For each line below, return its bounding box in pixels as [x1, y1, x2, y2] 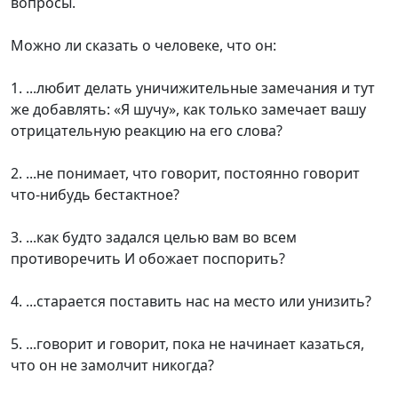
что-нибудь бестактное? [11, 185, 179, 205]
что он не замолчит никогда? [11, 355, 214, 376]
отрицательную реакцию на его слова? [11, 121, 283, 141]
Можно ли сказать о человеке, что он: [11, 36, 276, 56]
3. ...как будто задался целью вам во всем [11, 227, 297, 248]
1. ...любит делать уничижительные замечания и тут [11, 78, 375, 99]
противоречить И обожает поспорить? [11, 249, 285, 269]
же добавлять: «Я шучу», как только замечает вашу [11, 99, 366, 120]
